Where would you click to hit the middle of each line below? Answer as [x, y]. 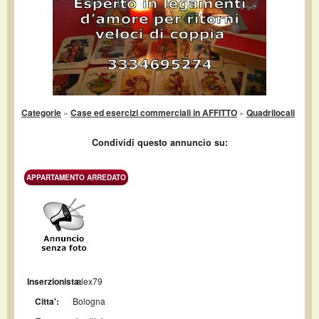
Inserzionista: [54, 281]
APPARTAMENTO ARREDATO [76, 177]
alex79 [89, 281]
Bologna [89, 301]
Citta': [47, 301]
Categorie [41, 113]
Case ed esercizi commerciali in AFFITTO [154, 113]
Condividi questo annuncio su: [159, 142]
